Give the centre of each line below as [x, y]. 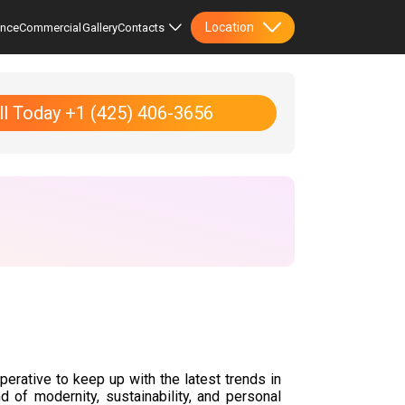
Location [229, 27]
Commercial [50, 27]
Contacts [141, 27]
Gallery [99, 27]
